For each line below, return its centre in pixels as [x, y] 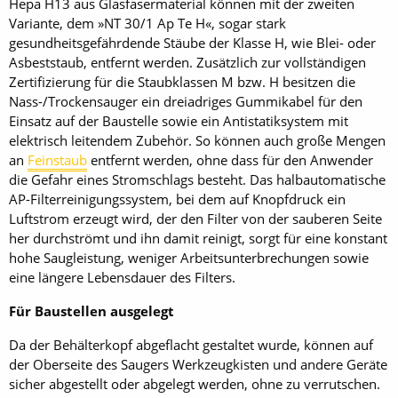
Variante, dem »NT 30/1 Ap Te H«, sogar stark [147, 23]
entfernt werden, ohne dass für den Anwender [230, 159]
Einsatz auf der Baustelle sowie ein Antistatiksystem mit [179, 120]
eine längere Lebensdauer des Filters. [122, 277]
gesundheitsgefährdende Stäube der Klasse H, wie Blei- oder [192, 42]
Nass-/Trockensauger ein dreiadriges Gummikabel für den [186, 101]
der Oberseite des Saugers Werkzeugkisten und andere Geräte [198, 364]
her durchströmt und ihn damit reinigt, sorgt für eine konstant [198, 238]
